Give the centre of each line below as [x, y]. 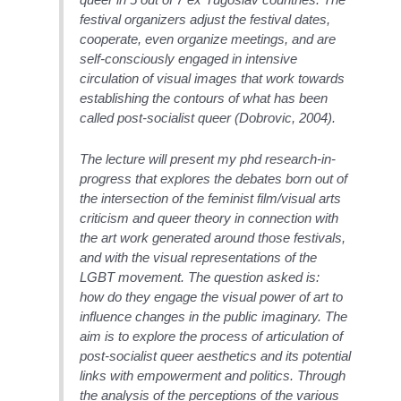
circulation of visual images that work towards [213, 78]
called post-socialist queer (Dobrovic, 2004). [208, 117]
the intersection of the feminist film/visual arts [211, 198]
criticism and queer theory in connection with [209, 218]
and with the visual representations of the [199, 257]
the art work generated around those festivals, [213, 237]
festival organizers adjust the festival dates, [205, 19]
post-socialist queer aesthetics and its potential [216, 355]
